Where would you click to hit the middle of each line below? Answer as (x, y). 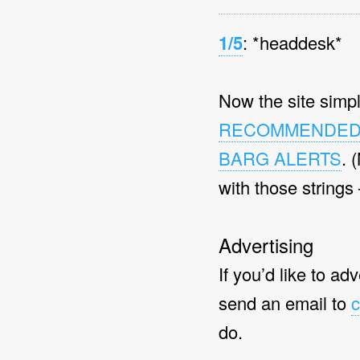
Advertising (266, 245)
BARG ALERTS (280, 158)
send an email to (285, 303)
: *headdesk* (292, 42)
